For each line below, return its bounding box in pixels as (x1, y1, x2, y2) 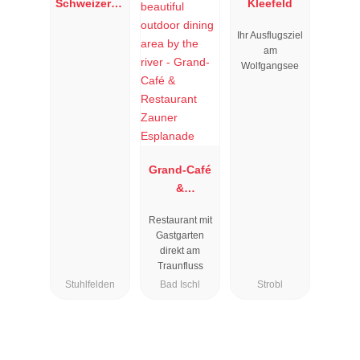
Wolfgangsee (241, 60, 299, 72)
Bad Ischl (160, 279, 200, 291)
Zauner (161, 219, 199, 232)
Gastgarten (156, 230, 204, 242)
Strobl (257, 279, 283, 291)
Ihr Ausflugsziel (237, 30, 303, 42)
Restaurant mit (148, 215, 212, 227)
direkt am (160, 245, 200, 257)
